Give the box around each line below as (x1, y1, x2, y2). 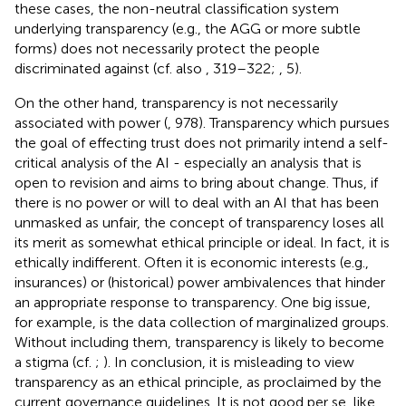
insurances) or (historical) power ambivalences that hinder (14, 273, 385, 291)
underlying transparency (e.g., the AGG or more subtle (14, 19, 361, 37)
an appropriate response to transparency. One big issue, (14, 293, 371, 311)
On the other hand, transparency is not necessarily (14, 93, 338, 111)
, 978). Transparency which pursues (168, 113, 390, 131)
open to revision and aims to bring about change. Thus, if (14, 173, 378, 191)
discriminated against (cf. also (14, 59, 206, 77)
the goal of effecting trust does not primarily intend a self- (14, 133, 389, 151)
